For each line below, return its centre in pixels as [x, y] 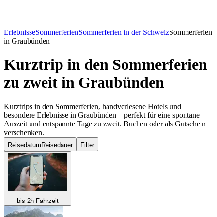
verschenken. [24, 132]
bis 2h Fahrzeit [38, 201]
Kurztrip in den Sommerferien [106, 65]
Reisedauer [57, 145]
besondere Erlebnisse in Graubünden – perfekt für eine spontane [102, 115]
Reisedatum [24, 145]
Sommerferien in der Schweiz [124, 32]
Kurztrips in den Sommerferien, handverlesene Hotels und [93, 106]
